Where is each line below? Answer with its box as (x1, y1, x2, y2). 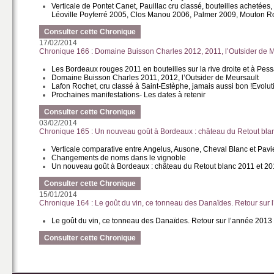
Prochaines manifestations (51, 91, 140, 99)
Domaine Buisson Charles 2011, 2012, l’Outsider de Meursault (51, 73, 259, 82)
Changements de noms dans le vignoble (51, 154, 187, 162)
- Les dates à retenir (139, 91, 206, 99)
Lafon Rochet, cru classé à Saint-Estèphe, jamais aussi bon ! (51, 82, 253, 91)
